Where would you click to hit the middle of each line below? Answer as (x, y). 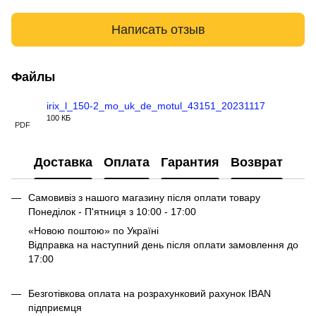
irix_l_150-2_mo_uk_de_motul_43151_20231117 (156, 106)
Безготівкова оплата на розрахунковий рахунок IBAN (150, 293)
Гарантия (190, 162)
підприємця (55, 307)
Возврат (256, 162)
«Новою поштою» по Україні (95, 231)
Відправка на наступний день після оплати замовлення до (163, 245)
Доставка (63, 162)
